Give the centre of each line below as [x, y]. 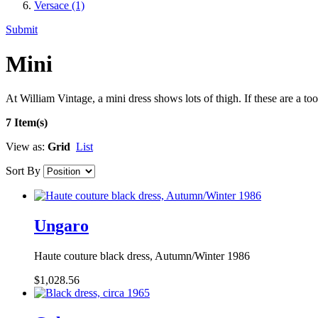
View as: [25, 147]
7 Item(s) [27, 123]
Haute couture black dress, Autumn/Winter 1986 [142, 256]
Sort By [23, 171]
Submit [22, 29]
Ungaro [61, 226]
